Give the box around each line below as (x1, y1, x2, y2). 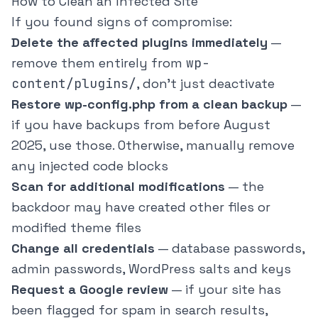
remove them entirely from (11, 55, 186, 72)
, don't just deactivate (136, 75, 275, 92)
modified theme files (11, 219, 141, 236)
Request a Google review (11, 281, 168, 298)
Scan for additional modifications (11, 178, 225, 195)
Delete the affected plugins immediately (11, 34, 268, 51)
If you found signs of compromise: (11, 13, 232, 31)
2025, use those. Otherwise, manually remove (11, 137, 295, 154)
